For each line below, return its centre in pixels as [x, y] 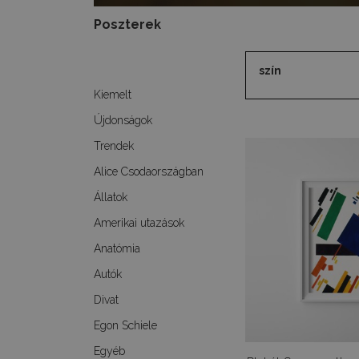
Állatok [111, 197]
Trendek [114, 146]
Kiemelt [113, 95]
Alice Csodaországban [149, 171]
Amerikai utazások [139, 223]
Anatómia [117, 248]
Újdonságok [123, 120]
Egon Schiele [125, 325]
